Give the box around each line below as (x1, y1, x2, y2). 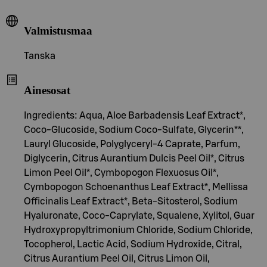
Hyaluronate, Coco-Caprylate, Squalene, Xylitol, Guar (24, 210, 254, 221)
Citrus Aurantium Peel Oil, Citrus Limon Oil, (24, 253, 210, 263)
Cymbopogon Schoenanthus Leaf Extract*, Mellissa (24, 182, 248, 192)
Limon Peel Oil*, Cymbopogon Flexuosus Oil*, (24, 167, 219, 178)
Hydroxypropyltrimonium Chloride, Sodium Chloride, (24, 225, 253, 235)
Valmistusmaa (24, 24, 92, 38)
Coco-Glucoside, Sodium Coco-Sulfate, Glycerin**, (24, 125, 244, 135)
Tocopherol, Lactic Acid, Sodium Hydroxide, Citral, (24, 239, 242, 249)
